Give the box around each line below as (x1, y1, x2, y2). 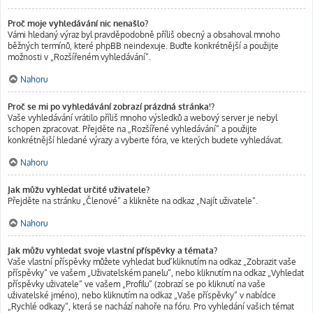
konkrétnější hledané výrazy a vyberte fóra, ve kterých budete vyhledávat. (8, 135, 283, 145)
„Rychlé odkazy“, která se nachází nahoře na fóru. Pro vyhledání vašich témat (8, 301, 294, 312)
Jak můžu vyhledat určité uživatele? (8, 184, 150, 195)
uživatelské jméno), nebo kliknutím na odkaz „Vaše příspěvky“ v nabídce (8, 290, 276, 300)
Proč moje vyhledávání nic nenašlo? (8, 18, 148, 29)
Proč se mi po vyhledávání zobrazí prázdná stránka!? (8, 101, 214, 112)
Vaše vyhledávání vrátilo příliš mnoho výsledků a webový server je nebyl (8, 112, 277, 123)
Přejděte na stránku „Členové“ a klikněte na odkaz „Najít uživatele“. (8, 196, 258, 206)
